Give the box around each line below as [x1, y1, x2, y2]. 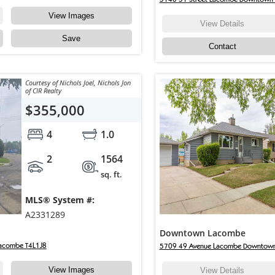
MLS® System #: [25, 194, 95, 206]
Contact [208, 42, 236, 52]
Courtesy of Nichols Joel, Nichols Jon [25, 78, 131, 88]
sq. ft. [101, 169, 123, 180]
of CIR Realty [25, 86, 61, 96]
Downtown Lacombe [159, 227, 246, 239]
